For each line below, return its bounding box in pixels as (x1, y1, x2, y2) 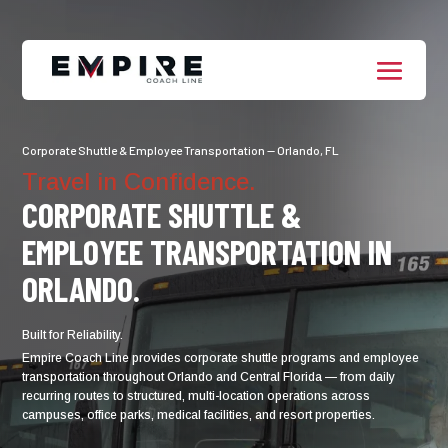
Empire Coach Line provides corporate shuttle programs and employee (22, 351, 420, 365)
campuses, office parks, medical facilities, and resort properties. (22, 408, 376, 422)
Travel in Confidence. (22, 168, 257, 195)
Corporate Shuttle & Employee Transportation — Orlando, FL (22, 143, 340, 157)
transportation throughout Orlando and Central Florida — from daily (22, 370, 396, 384)
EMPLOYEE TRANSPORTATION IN (22, 231, 393, 272)
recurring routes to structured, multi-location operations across (22, 389, 371, 403)
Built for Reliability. (22, 328, 124, 342)
